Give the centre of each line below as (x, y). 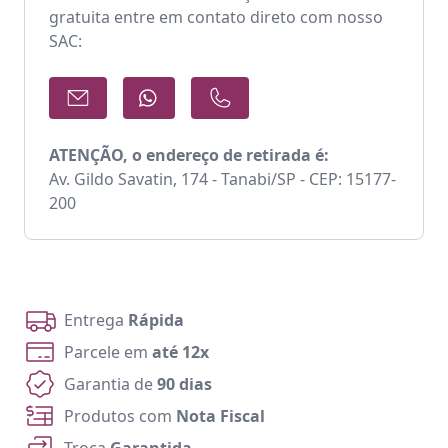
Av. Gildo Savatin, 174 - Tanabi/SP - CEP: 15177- (222, 179)
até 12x (180, 352)
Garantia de (110, 384)
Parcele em (108, 352)
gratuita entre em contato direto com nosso (216, 17)
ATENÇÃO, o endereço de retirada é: (189, 155)
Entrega (96, 320)
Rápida (156, 320)
